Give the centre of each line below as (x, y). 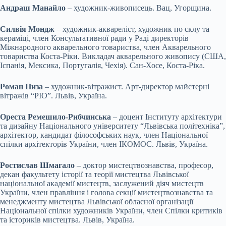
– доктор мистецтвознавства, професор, (144, 165)
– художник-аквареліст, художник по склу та (132, 29)
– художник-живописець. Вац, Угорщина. (138, 8)
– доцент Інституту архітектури (166, 117)
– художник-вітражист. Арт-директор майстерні (126, 86)
